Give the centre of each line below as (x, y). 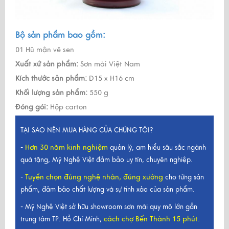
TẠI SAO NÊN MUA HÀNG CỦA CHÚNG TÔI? (87, 130)
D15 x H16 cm (111, 78)
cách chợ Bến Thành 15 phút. (152, 219)
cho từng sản (185, 177)
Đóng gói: (32, 107)
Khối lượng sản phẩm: (51, 93)
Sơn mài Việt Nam (109, 64)
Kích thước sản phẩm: (51, 78)
